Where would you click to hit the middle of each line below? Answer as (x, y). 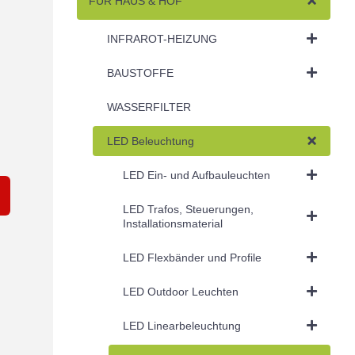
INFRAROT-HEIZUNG (162, 38)
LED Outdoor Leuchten (180, 291)
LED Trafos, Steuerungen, (188, 209)
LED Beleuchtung (150, 141)
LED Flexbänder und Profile (192, 257)
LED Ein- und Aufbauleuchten (196, 175)
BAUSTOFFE (140, 73)
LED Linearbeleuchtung (181, 325)
